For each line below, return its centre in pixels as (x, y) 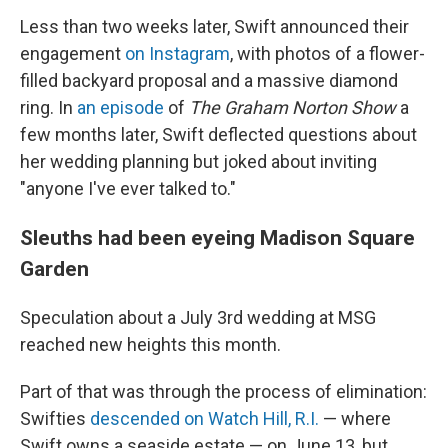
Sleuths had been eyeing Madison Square (217, 238)
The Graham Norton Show (292, 108)
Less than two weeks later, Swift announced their (214, 27)
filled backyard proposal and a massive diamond (209, 81)
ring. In (48, 108)
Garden (54, 269)
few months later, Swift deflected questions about (218, 135)
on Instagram (177, 54)
